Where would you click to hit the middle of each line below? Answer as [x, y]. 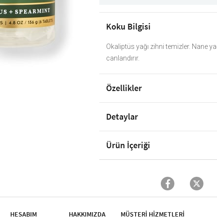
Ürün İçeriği [128, 145]
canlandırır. [123, 58]
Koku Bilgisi [129, 27]
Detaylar [122, 117]
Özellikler [124, 88]
